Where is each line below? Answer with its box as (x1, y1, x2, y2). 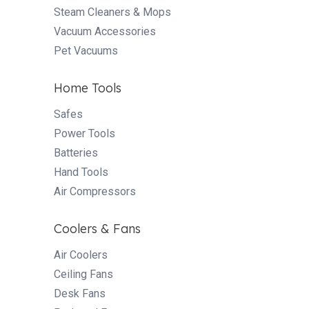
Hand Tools (54, 165, 108, 179)
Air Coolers (54, 248, 108, 261)
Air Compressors (54, 184, 136, 198)
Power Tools (54, 126, 115, 140)
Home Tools (54, 79, 121, 96)
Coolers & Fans (54, 220, 141, 237)
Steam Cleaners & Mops (54, 5, 171, 19)
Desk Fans (54, 286, 106, 300)
